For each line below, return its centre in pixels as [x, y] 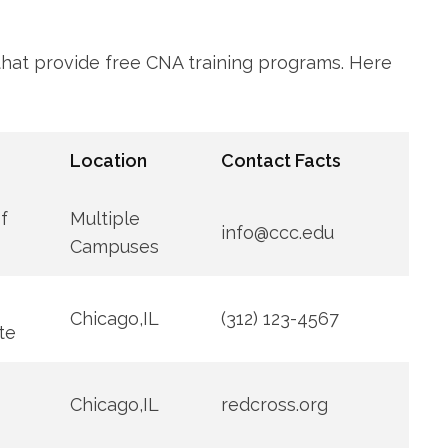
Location [108, 161]
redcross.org [274, 405]
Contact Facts [280, 161]
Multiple [104, 219]
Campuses [114, 247]
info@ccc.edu [277, 233]
